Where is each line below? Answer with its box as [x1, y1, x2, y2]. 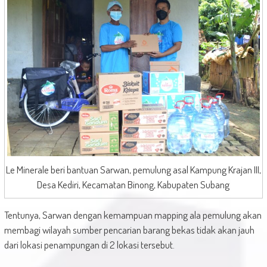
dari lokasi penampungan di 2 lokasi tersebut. [4, 238, 175, 251]
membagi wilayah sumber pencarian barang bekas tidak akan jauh [4, 223, 254, 236]
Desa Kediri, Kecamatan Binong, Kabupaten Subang [37, 178, 230, 191]
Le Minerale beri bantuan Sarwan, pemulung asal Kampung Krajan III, [5, 163, 261, 176]
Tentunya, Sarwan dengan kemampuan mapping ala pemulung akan [4, 208, 262, 221]
